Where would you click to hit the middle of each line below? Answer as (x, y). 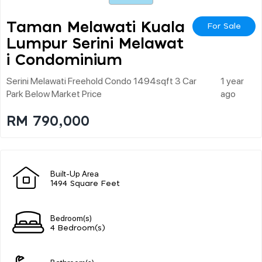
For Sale (224, 26)
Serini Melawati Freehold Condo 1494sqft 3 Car (101, 80)
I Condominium (64, 60)
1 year (232, 80)
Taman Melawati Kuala (96, 27)
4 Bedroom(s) (78, 228)
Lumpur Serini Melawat (95, 44)
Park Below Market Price (54, 93)
